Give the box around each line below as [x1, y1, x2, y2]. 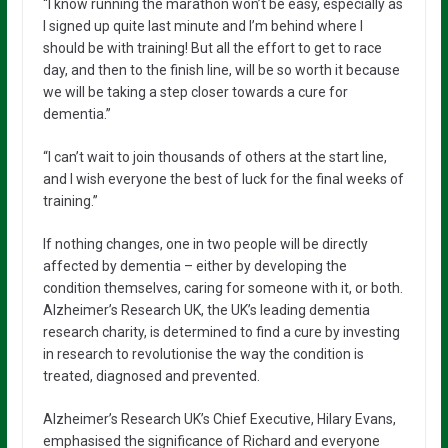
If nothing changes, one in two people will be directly [42, 235, 368, 252]
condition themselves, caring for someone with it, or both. [42, 279, 403, 296]
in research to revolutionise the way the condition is [42, 345, 364, 362]
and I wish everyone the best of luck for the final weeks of [42, 170, 404, 187]
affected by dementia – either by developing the [42, 257, 347, 274]
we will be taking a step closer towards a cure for [42, 83, 348, 100]
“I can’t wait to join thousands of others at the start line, [42, 148, 387, 165]
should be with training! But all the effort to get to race [42, 39, 382, 56]
